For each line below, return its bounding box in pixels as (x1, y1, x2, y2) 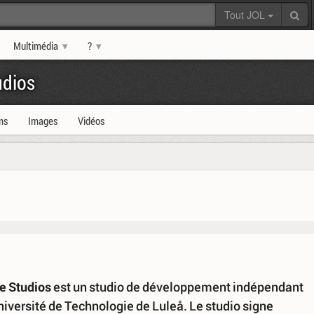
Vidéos (78, 114, 105, 128)
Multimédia (13, 39, 58, 53)
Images (28, 114, 58, 128)
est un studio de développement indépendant (51, 278, 303, 295)
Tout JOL (224, 8, 268, 22)
